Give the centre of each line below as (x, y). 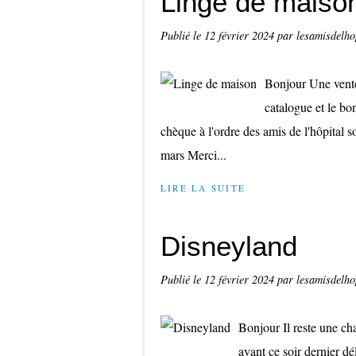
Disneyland (229, 246)
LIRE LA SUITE (203, 188)
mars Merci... (193, 155)
